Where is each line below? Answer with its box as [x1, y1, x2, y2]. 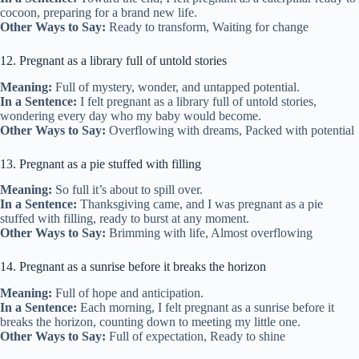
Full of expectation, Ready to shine [106, 329, 285, 344]
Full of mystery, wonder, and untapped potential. [52, 79, 300, 94]
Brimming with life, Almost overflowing [106, 226, 313, 240]
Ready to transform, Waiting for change [106, 19, 309, 34]
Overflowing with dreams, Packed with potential [106, 123, 354, 137]
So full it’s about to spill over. [52, 183, 203, 197]
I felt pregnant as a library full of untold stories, [77, 94, 317, 108]
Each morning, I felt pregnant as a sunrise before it [77, 301, 334, 315]
